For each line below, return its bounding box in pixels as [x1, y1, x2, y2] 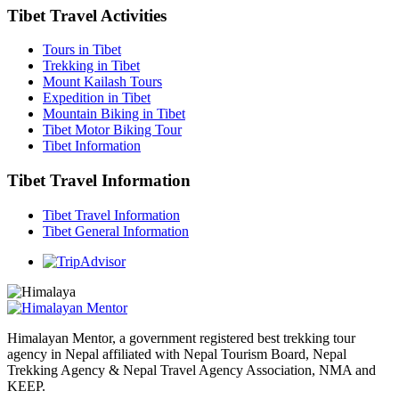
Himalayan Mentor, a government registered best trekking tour [7, 330, 355, 346]
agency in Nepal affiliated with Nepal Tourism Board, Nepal [7, 346, 346, 362]
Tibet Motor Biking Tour [43, 122, 182, 138]
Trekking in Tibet [43, 58, 140, 74]
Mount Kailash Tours [43, 74, 162, 90]
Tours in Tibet [43, 42, 121, 58]
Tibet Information [43, 138, 141, 154]
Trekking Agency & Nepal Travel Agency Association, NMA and [7, 362, 376, 378]
